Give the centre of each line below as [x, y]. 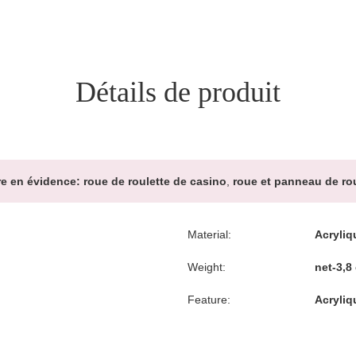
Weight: [207, 267]
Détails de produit [178, 92]
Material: [209, 234]
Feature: [209, 300]
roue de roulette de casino [155, 181]
